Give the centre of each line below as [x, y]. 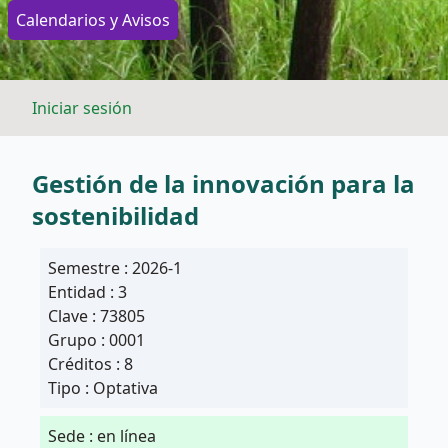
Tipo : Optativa [103, 388]
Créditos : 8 [90, 364]
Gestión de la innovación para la [223, 184]
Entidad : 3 [87, 292]
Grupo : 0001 [96, 340]
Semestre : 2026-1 [115, 268]
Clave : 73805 [96, 316]
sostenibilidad [115, 216]
